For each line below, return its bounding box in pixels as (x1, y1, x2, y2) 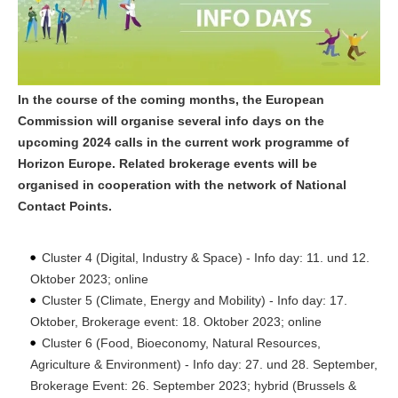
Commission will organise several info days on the (18, 114, 324, 129)
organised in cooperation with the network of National (18, 178, 346, 193)
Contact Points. (18, 199, 112, 214)
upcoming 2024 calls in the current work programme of (18, 135, 349, 150)
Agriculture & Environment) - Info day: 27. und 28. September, (30, 357, 378, 372)
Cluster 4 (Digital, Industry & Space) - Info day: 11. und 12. (42, 251, 370, 266)
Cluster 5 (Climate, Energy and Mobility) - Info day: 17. (42, 293, 347, 308)
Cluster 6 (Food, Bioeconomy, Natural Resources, (42, 336, 321, 351)
